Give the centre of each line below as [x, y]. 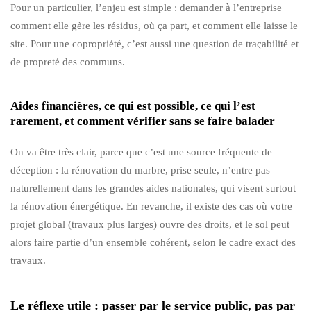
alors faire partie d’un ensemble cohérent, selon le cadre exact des [153, 242]
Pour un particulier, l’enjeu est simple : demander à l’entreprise [146, 7]
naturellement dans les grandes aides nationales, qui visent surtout [153, 188]
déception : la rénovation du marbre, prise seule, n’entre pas [140, 170]
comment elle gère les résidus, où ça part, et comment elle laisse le [154, 25]
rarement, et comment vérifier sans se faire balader [143, 121]
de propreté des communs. [68, 61]
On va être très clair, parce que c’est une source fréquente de [141, 152]
